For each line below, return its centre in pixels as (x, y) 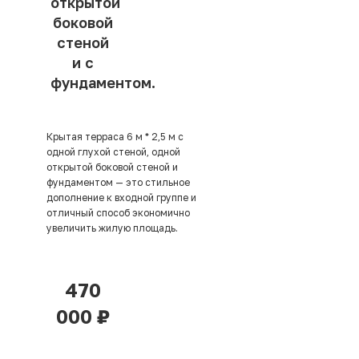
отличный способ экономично (118, 213)
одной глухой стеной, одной (113, 152)
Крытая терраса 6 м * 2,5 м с (115, 137)
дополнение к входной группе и (121, 198)
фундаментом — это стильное (118, 183)
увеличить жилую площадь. (113, 228)
